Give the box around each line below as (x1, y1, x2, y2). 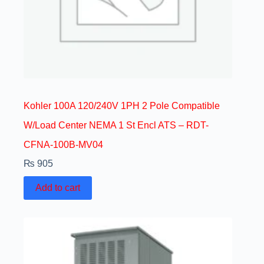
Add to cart (35, 182, 80, 193)
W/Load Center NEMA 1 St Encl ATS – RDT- (24, 120, 209, 130)
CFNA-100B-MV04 (24, 139, 103, 150)
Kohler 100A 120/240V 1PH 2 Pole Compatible (24, 100, 220, 111)
